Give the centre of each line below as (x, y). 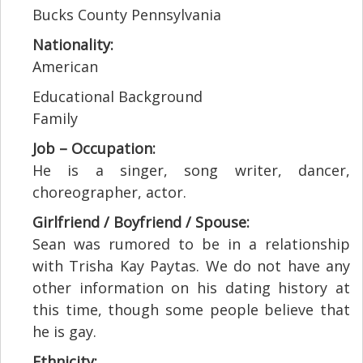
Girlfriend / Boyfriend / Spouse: (141, 222)
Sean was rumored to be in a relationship (191, 244)
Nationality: (73, 45)
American (65, 67)
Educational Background (117, 97)
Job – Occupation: (94, 149)
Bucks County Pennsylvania (127, 15)
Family (55, 119)
